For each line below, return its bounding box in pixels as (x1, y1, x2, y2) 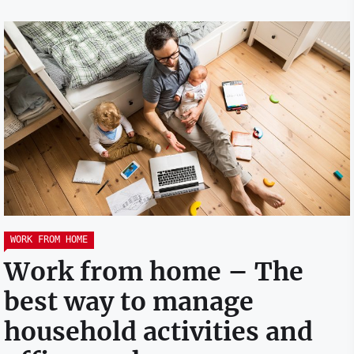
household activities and (4, 316, 313, 348)
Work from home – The (4, 256, 303, 288)
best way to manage (4, 286, 254, 318)
